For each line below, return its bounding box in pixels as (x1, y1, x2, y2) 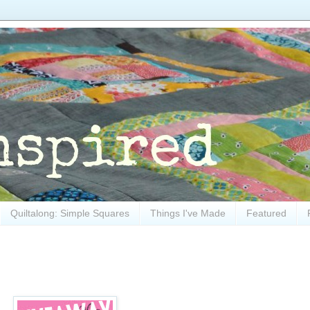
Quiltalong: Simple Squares (10, 208, 129, 219)
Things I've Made (150, 208, 226, 219)
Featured (246, 208, 286, 219)
